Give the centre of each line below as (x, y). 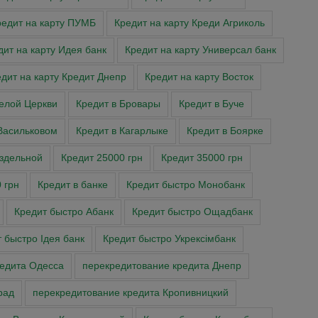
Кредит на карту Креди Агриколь (190, 23)
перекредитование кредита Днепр (162, 266)
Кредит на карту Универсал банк (200, 50)
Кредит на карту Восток (199, 77)
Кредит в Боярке (225, 131)
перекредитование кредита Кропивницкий (130, 293)
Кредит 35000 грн (202, 158)
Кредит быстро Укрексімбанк (169, 239)
